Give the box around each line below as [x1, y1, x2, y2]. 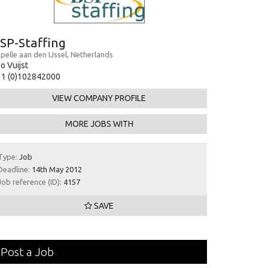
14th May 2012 [30, 165, 82, 173]
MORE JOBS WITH [65, 119, 133, 129]
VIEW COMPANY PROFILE [52, 93, 147, 103]
